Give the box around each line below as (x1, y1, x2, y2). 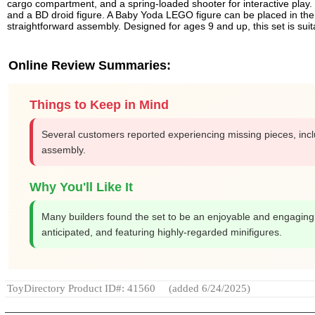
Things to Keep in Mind (30, 97, 169, 112)
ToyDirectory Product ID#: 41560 (7, 282, 155, 294)
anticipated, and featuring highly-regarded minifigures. (41, 226, 282, 238)
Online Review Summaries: (8, 58, 171, 72)
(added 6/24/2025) (166, 282, 250, 294)
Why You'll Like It (30, 179, 133, 194)
